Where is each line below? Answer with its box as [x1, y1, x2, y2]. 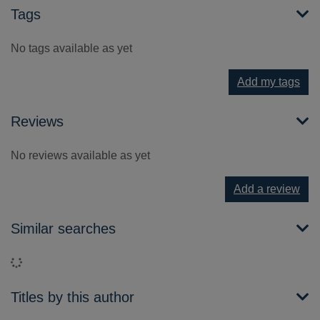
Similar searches [11, 221, 116, 237]
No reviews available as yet [11, 149, 150, 162]
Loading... [21, 256, 71, 269]
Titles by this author [11, 289, 134, 306]
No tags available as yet [11, 42, 132, 55]
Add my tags [237, 76, 300, 89]
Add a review [234, 183, 300, 196]
